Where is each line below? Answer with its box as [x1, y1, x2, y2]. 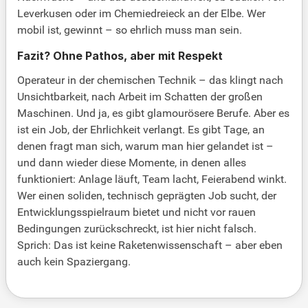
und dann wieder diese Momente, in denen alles [17, 156, 246, 170]
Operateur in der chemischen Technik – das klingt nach [17, 74, 283, 87]
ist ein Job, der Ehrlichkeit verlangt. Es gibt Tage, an [17, 123, 265, 137]
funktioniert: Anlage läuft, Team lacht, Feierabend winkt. [17, 173, 287, 186]
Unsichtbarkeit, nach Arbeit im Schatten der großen [17, 90, 263, 104]
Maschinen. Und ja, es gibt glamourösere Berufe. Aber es [17, 107, 289, 120]
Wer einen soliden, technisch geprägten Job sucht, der [17, 189, 276, 203]
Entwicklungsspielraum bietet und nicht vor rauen [17, 206, 256, 219]
